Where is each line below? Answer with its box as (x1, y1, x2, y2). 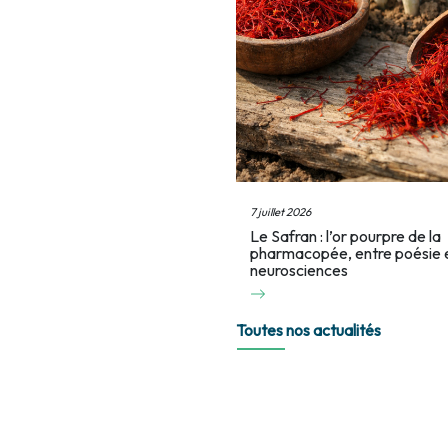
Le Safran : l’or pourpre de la (249, 240, 441, 261)
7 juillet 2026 (249, 219, 311, 234)
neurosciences (249, 274, 348, 295)
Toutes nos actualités (236, 334, 381, 355)
